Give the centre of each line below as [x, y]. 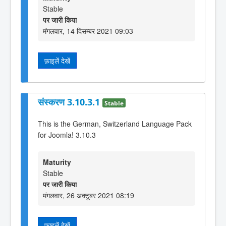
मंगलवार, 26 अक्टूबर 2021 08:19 [89, 195]
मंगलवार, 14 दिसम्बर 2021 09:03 [88, 31]
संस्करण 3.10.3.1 [70, 102]
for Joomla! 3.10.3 [67, 134]
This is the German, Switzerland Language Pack [115, 123]
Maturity [57, 162]
